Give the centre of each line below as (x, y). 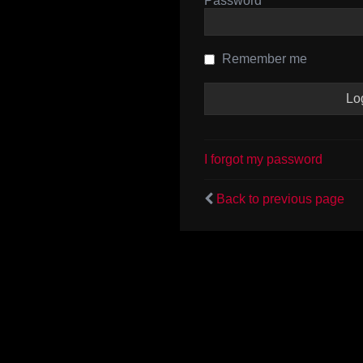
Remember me (263, 59)
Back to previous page (280, 199)
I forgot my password (263, 159)
